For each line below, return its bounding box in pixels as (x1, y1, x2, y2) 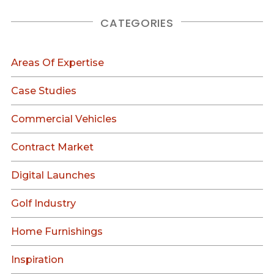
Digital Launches (11, 169, 96, 182)
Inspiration (11, 253, 64, 266)
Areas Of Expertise (11, 56, 105, 69)
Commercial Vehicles (11, 113, 117, 125)
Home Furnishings (11, 225, 103, 238)
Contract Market (11, 141, 94, 154)
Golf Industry (11, 197, 76, 210)
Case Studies (11, 84, 77, 97)
